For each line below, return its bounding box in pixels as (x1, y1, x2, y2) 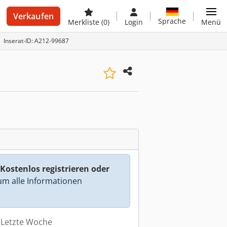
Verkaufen (13, 11, 54, 22)
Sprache (158, 16, 186, 26)
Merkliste (68, 17, 101, 27)
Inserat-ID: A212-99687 (4, 36, 69, 45)
